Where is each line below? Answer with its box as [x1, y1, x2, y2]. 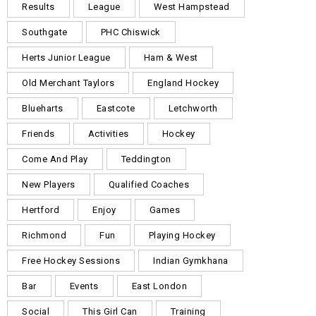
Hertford [22, 205, 59, 215]
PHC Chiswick [100, 27, 161, 37]
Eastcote [96, 103, 135, 114]
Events [69, 281, 99, 291]
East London [131, 281, 187, 291]
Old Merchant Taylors [22, 78, 114, 88]
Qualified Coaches [108, 179, 189, 190]
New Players [22, 179, 75, 190]
